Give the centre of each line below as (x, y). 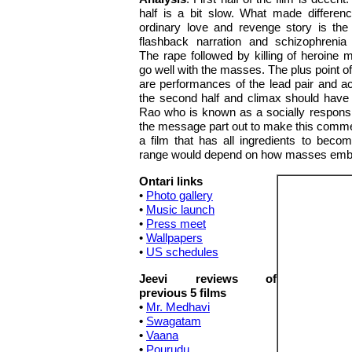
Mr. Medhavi (178, 307)
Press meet (176, 224)
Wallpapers (174, 238)
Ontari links (171, 181)
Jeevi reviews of (208, 279)
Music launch (180, 209)
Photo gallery (180, 195)
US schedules (182, 252)
